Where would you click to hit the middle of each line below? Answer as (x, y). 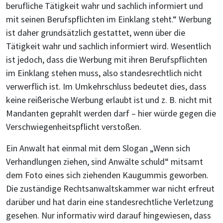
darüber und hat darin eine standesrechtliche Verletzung (110, 202)
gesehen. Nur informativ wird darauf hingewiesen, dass (109, 215)
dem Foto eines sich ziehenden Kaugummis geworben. (107, 175)
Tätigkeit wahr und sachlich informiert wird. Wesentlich (109, 46)
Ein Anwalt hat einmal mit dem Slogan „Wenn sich (98, 148)
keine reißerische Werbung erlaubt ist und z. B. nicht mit (109, 100)
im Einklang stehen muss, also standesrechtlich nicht (104, 73)
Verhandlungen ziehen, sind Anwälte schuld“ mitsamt (105, 162)
